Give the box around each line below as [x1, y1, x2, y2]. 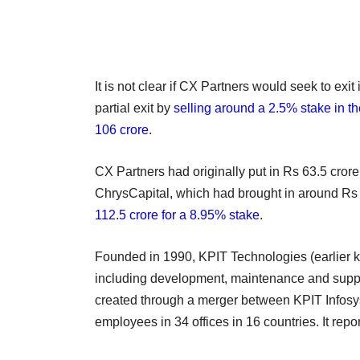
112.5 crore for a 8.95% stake [95, 207, 260, 222]
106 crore [95, 122, 149, 137]
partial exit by [95, 100, 174, 115]
